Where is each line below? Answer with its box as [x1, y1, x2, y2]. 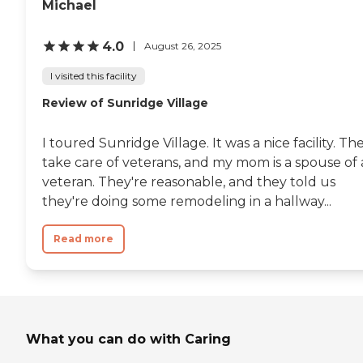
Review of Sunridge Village [42, 95, 208, 110]
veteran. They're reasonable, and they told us [42, 173, 335, 190]
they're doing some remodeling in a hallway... [42, 193, 331, 209]
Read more [53, 232, 113, 245]
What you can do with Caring [26, 331, 231, 347]
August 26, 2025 [144, 40, 221, 52]
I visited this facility [50, 69, 137, 82]
